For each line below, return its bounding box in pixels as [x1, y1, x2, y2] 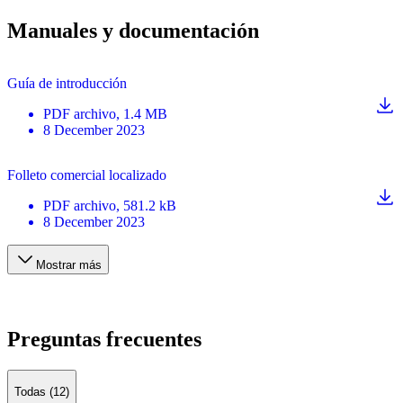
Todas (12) [14, 384, 69, 399]
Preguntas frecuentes [7, 327, 201, 352]
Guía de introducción [7, 75, 127, 91]
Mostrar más [36, 257, 102, 272]
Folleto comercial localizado [7, 166, 166, 183]
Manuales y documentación [7, 18, 259, 42]
